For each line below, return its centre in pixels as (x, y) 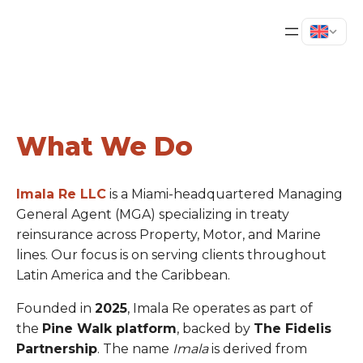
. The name (135, 348)
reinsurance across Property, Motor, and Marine (169, 234)
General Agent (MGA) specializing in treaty (153, 214)
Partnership (57, 348)
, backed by (215, 328)
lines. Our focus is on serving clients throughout (171, 254)
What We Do (105, 147)
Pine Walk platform (109, 328)
